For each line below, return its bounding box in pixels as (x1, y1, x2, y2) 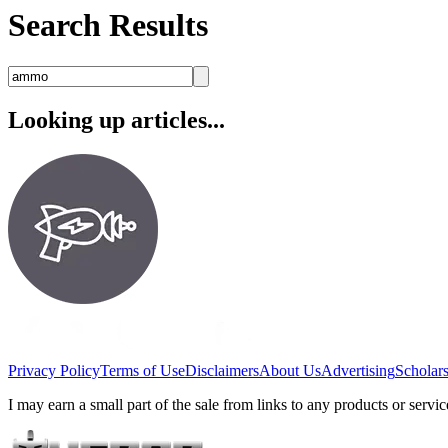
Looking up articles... (8, 106, 225, 133)
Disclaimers (185, 361, 259, 379)
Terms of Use (100, 361, 185, 379)
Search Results (8, 7, 208, 44)
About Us (259, 361, 321, 379)
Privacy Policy (8, 361, 100, 379)
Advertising (321, 361, 395, 379)
